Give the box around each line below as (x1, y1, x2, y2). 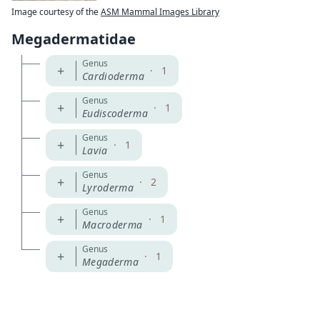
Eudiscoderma (82, 106, 149, 120)
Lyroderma (82, 180, 134, 194)
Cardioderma (82, 69, 144, 83)
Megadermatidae (11, 29, 136, 49)
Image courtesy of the (11, 5, 101, 18)
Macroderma (82, 217, 143, 231)
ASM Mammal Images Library (101, 5, 219, 18)
